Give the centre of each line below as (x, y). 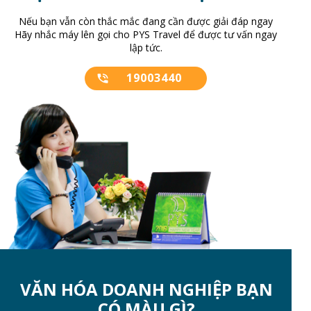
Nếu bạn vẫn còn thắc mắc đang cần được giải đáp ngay (146, 21)
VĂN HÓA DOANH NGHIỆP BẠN (146, 289)
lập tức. (146, 47)
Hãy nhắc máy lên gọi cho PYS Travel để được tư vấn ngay (146, 34)
